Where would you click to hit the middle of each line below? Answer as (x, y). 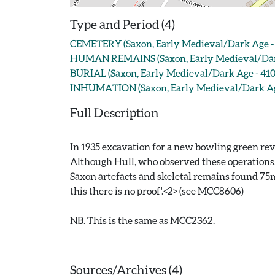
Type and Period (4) (122, 24)
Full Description (114, 112)
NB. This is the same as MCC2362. (142, 220)
